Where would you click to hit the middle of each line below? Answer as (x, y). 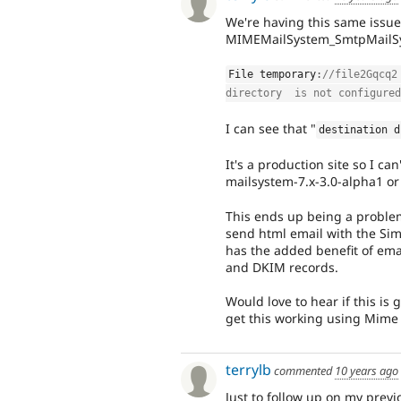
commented (303, 371)
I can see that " (271, 128)
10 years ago (367, 371)
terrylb (248, 370)
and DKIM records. (282, 267)
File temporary (273, 75)
